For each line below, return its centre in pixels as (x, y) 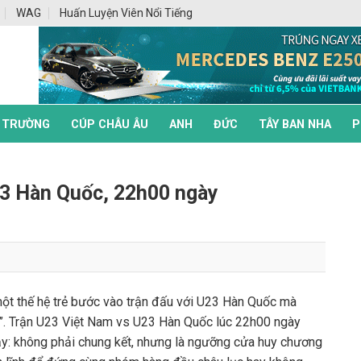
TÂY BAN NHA (295, 124)
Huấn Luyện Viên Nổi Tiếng (126, 13)
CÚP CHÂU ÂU (110, 124)
